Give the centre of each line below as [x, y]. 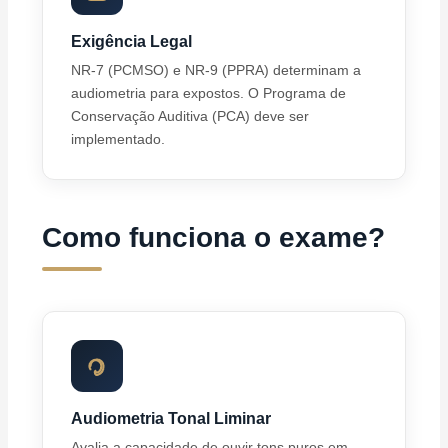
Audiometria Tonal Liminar [171, 418]
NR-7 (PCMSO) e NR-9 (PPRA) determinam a [216, 70]
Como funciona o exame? [214, 238]
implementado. [118, 139]
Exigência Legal [132, 41]
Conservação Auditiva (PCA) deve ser [190, 116]
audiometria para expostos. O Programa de [209, 93]
